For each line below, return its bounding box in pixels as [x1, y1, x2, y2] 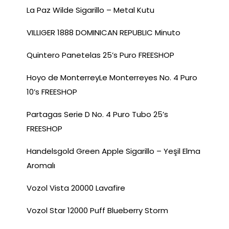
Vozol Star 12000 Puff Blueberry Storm [27, 204, 168, 216]
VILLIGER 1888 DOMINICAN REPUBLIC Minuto [27, 27, 180, 38]
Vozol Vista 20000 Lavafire [27, 182, 125, 193]
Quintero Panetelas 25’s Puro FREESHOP [27, 49, 174, 60]
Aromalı [27, 159, 55, 171]
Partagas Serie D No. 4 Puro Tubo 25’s [27, 108, 168, 120]
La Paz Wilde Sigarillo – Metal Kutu [27, 4, 154, 15]
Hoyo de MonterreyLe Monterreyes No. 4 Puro [27, 72, 197, 83]
